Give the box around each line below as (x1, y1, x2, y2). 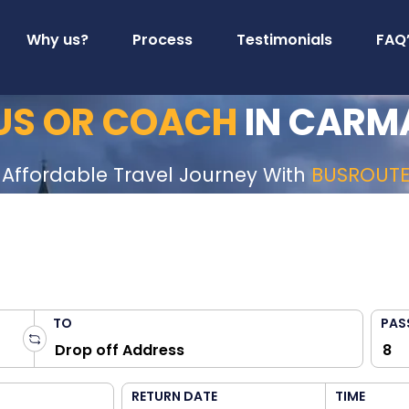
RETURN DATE (131, 387, 217, 405)
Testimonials (236, 29, 332, 50)
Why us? (26, 29, 89, 50)
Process (131, 29, 193, 50)
